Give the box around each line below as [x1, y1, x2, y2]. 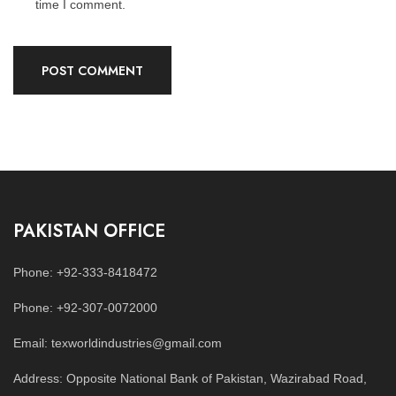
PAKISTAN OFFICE [13, 218, 165, 245]
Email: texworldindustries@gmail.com [13, 336, 222, 351]
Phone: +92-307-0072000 [13, 301, 157, 316]
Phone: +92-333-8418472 [13, 265, 157, 280]
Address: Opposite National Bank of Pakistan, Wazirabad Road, [13, 371, 367, 386]
